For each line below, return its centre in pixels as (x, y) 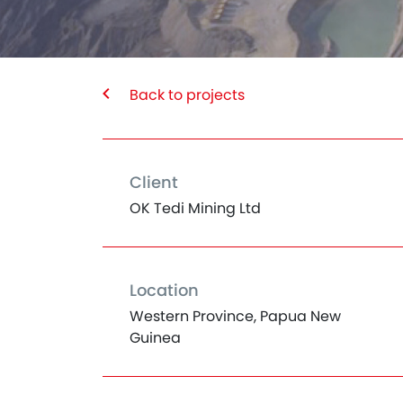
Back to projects (187, 95)
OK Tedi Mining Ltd (195, 208)
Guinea (155, 338)
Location (164, 290)
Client (154, 182)
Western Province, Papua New (235, 316)
